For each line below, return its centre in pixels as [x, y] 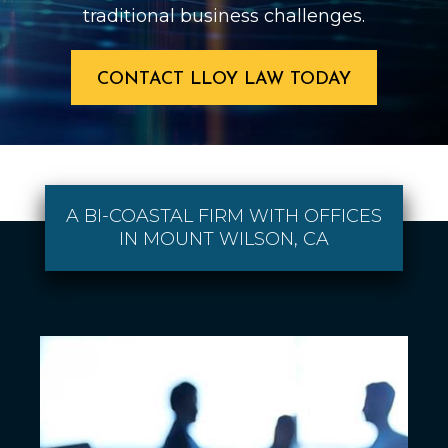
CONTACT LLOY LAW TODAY [224, 79]
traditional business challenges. [224, 15]
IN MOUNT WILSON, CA [223, 238]
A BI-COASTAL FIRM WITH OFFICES [223, 215]
